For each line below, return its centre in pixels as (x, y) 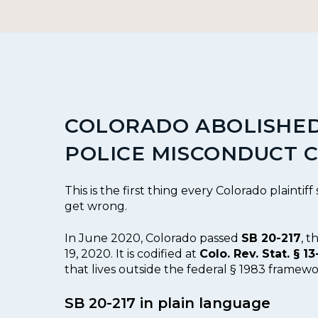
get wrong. (96, 207)
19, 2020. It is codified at (132, 253)
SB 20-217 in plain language (168, 303)
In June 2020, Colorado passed (153, 238)
